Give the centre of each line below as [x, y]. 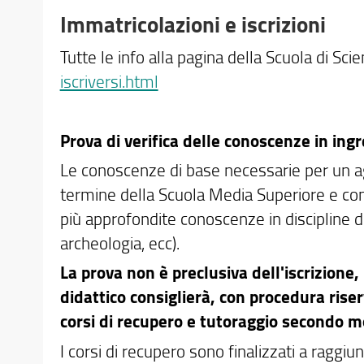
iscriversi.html [109, 81]
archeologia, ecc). [119, 242]
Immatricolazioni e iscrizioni [193, 24]
